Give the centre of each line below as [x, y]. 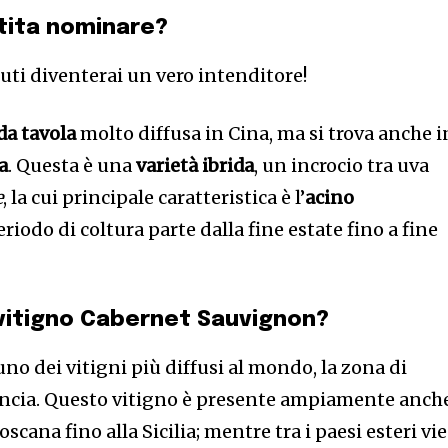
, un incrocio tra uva [342, 165]
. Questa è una [72, 165]
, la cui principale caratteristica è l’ [154, 197]
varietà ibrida [195, 165]
